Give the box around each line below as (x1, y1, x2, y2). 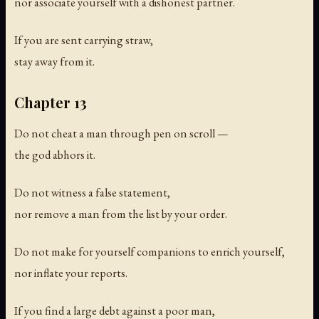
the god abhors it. (14, 146, 95, 162)
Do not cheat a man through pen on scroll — (14, 125, 229, 141)
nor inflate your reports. (14, 264, 127, 281)
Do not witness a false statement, (14, 184, 170, 200)
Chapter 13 (14, 92, 87, 112)
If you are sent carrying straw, (14, 32, 153, 48)
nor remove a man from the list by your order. (14, 205, 227, 221)
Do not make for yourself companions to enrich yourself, (14, 243, 285, 259)
